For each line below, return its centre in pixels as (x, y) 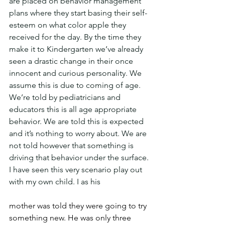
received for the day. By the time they (76, 37)
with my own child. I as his (55, 182)
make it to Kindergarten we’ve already (77, 49)
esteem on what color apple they (69, 25)
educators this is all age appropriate (74, 109)
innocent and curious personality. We (76, 73)
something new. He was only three (71, 218)
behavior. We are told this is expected (77, 121)
